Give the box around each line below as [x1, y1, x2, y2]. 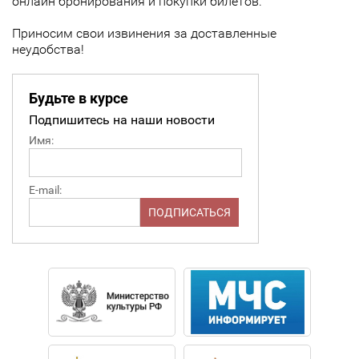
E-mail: [29, 184, 62, 196]
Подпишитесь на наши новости [29, 112, 215, 127]
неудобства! [12, 42, 84, 57]
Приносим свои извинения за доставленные [12, 26, 276, 41]
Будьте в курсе [29, 90, 128, 107]
